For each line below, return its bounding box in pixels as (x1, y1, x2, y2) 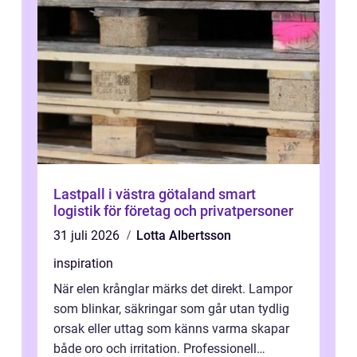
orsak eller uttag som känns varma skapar (53, 321, 289, 337)
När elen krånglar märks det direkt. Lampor (53, 281, 292, 297)
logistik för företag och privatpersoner (53, 202, 293, 220)
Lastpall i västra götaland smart (53, 186, 218, 203)
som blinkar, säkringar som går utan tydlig (53, 301, 289, 317)
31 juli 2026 (53, 228, 123, 244)
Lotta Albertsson (136, 228, 231, 244)
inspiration (53, 256, 113, 272)
